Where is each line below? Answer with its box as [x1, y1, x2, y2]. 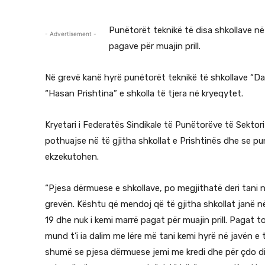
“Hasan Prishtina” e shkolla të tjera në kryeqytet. [45, 88, 243, 99]
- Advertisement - [45, 30, 96, 37]
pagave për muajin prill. [109, 41, 201, 51]
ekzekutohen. [45, 151, 99, 162]
